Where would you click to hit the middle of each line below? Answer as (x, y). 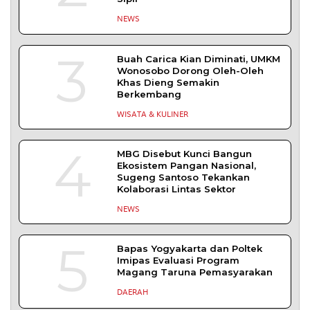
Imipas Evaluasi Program (179, 261)
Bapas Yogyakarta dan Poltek (190, 249)
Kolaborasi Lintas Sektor (177, 189)
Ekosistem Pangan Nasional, (187, 166)
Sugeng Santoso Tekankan (184, 177)
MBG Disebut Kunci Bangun (185, 154)
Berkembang (149, 94)
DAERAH (133, 292)
